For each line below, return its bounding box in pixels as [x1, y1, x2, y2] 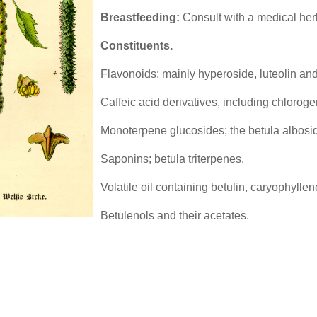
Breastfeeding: [100, 11, 180, 24]
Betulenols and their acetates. [100, 209, 249, 222]
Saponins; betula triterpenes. [100, 153, 244, 166]
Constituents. [100, 40, 173, 52]
